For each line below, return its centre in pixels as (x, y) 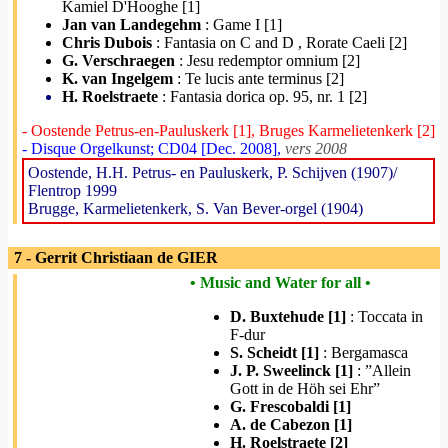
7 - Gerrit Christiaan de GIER (114, 257)
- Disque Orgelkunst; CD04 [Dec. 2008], (153, 148)
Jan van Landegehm (131, 24)
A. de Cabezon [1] (291, 424)
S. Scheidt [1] (274, 352)
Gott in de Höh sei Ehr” (305, 388)
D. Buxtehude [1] (288, 316)
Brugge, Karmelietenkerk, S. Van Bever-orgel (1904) (195, 208)
